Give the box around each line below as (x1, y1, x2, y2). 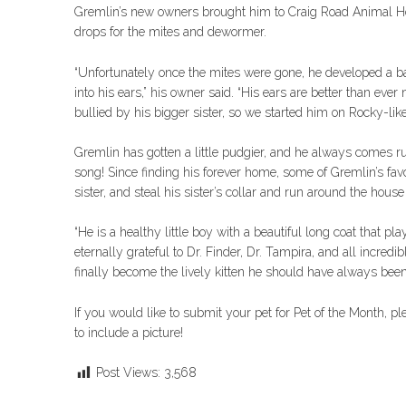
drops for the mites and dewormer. (74, 24, 266, 40)
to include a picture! (74, 324, 183, 340)
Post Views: (96, 365, 160, 381)
